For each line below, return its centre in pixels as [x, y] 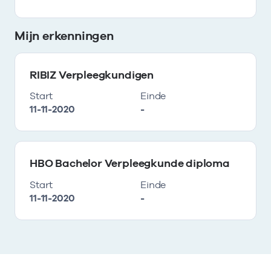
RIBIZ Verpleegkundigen [92, 74]
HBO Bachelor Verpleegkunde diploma [130, 163]
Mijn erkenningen [64, 35]
